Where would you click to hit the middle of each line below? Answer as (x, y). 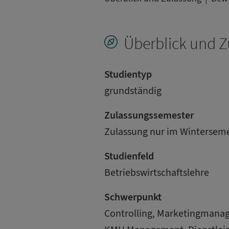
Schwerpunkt (133, 197)
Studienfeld (129, 156)
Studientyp (128, 74)
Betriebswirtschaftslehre (157, 173)
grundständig (133, 91)
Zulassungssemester (149, 115)
